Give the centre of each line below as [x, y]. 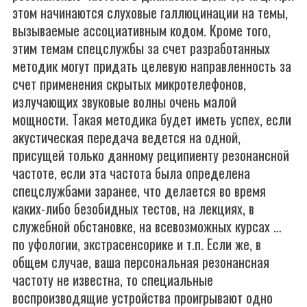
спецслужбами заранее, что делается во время [139, 191]
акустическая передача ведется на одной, [126, 137]
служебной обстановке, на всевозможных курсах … [147, 226]
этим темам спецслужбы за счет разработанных [141, 48]
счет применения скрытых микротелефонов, [129, 84]
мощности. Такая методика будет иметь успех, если [152, 119]
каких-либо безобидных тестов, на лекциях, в [133, 208]
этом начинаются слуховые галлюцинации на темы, [150, 12]
